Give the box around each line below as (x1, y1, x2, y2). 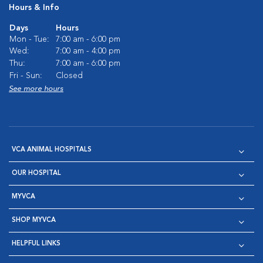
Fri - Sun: (9, 72, 42, 80)
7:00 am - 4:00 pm (56, 47, 120, 55)
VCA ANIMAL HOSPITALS (12, 147, 92, 153)
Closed (56, 72, 83, 80)
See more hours (9, 85, 63, 93)
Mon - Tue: (9, 35, 49, 43)
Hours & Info (9, 4, 59, 12)
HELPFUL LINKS (12, 241, 60, 247)
